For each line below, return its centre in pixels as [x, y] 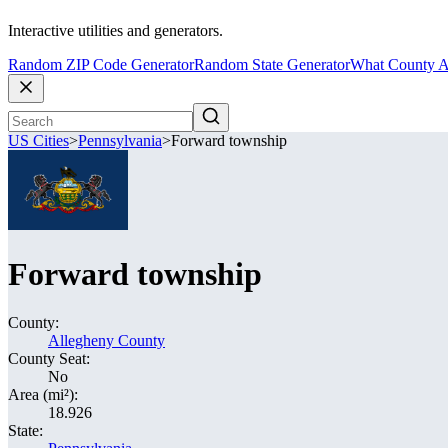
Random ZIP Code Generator [101, 65]
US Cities [38, 141]
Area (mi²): [43, 394]
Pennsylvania [120, 141]
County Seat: [49, 358]
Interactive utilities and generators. [115, 31]
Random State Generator [272, 65]
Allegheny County [106, 340]
